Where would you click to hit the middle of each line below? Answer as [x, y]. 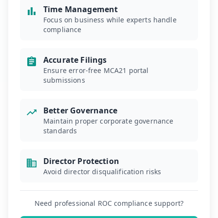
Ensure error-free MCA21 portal [96, 70]
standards [60, 131]
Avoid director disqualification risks [102, 172]
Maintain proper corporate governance [109, 121]
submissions [64, 80]
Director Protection [81, 161]
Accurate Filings [75, 60]
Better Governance [81, 110]
